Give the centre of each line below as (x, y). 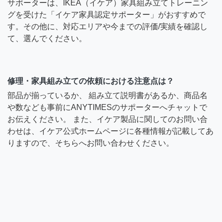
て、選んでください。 (47, 38)
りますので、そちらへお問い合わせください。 (91, 143)
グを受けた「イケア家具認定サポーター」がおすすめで (107, 14)
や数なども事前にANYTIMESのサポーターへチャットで (107, 107)
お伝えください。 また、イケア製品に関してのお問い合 (108, 119)
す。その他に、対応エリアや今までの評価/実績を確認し (108, 26)
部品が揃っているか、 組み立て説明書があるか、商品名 (108, 95)
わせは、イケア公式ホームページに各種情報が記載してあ (111, 131)
